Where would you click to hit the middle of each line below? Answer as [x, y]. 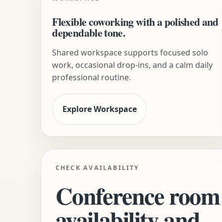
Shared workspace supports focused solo [130, 52]
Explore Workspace [99, 109]
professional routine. [92, 77]
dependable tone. [89, 33]
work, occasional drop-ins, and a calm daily [133, 65]
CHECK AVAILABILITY [97, 168]
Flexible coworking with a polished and [135, 22]
